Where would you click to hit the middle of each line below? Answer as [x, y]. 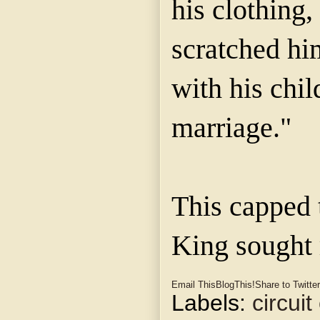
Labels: [212, 303]
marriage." [231, 127]
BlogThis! [235, 285]
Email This [194, 285]
